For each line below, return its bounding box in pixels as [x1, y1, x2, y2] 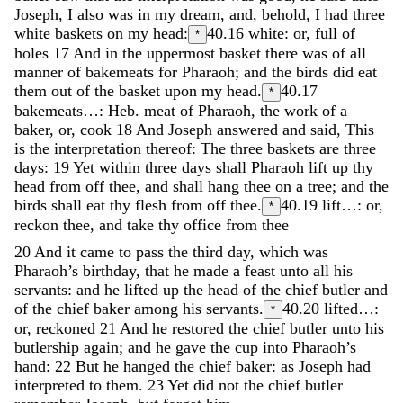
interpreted [14, 375, 89, 394]
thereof [146, 139, 192, 157]
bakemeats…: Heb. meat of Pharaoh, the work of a [14, 101, 347, 120]
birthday [83, 261, 136, 280]
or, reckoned [14, 318, 95, 337]
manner [14, 62, 67, 81]
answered [217, 120, 282, 139]
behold [262, 4, 306, 23]
